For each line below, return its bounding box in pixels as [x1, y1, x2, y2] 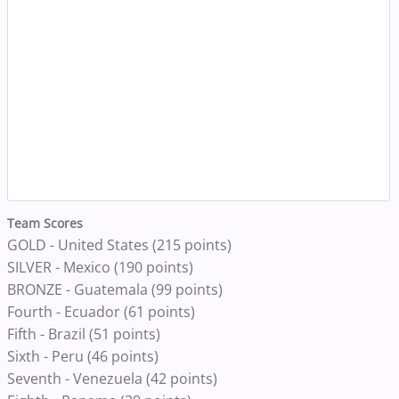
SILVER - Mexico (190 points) [7, 257, 197, 278]
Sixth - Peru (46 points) [7, 346, 162, 367]
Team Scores [7, 215, 86, 232]
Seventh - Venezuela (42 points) [7, 369, 221, 389]
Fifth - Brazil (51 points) [7, 324, 164, 345]
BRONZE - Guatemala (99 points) [7, 280, 226, 300]
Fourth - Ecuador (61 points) [7, 302, 195, 322]
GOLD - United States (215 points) [7, 235, 235, 256]
